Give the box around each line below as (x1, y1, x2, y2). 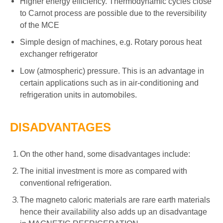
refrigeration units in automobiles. (20, 90, 137, 99)
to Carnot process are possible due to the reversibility (20, 8, 207, 17)
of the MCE (20, 20, 59, 29)
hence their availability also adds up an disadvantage (20, 207, 207, 216)
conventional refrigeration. (20, 178, 111, 187)
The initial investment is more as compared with (20, 166, 187, 175)
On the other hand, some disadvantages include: (20, 149, 190, 158)
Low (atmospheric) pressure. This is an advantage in (20, 66, 204, 75)
